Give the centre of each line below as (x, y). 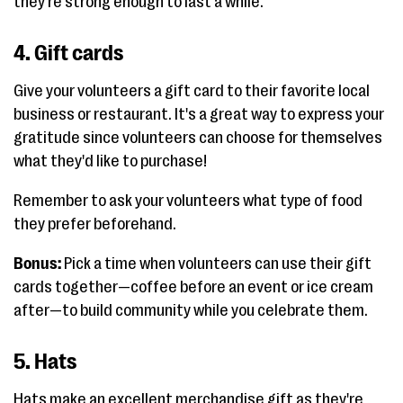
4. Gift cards (68, 53)
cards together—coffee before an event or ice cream (193, 287)
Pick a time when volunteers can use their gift (216, 263)
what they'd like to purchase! (110, 161)
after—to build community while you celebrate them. (191, 310)
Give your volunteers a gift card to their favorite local (192, 90)
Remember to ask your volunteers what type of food (188, 200)
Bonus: (37, 263)
